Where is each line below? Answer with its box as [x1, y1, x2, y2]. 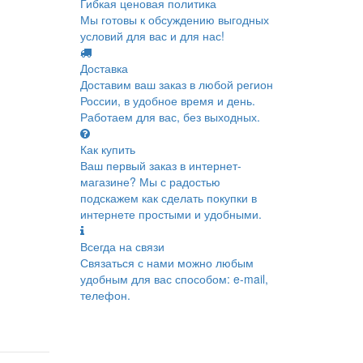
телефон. [79, 287, 130, 303]
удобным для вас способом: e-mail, [79, 271, 268, 287]
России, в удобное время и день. [79, 92, 255, 109]
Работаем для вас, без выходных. [79, 109, 260, 125]
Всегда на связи [79, 238, 164, 254]
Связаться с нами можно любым [79, 254, 254, 271]
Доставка [79, 60, 128, 76]
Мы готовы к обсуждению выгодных [79, 11, 269, 28]
